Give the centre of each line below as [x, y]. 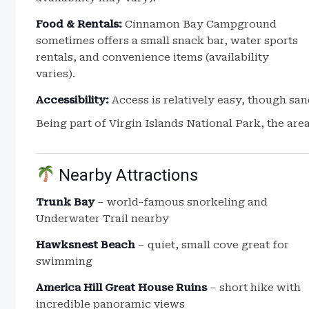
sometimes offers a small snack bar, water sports [167, 41]
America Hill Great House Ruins [121, 288]
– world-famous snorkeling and [181, 202]
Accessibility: [72, 100]
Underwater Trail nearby [102, 219]
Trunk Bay [65, 202]
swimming [64, 261]
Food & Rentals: [79, 24]
